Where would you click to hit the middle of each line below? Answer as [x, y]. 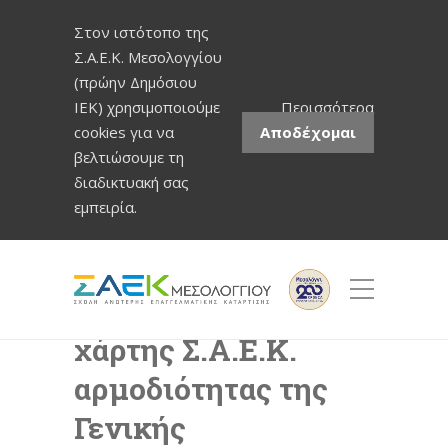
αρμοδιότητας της [201, 388]
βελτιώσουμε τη [129, 157]
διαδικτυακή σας [131, 182]
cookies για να [124, 132]
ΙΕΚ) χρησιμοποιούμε [147, 107]
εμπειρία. [105, 207]
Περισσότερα [327, 107]
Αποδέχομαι [308, 132]
